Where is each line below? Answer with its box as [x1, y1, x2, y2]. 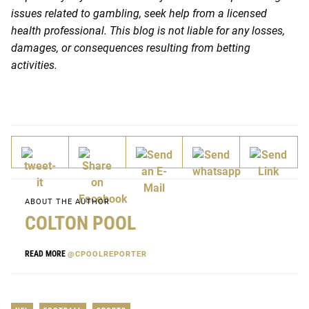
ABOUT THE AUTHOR [25, 197, 110, 207]
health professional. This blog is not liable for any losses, [11, 24, 285, 38]
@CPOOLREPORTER [68, 250, 147, 259]
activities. [11, 59, 57, 72]
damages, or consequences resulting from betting [11, 41, 250, 55]
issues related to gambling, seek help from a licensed [11, 7, 267, 21]
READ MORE [25, 249, 68, 259]
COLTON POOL [25, 212, 136, 235]
